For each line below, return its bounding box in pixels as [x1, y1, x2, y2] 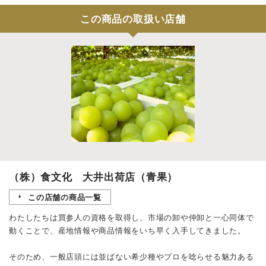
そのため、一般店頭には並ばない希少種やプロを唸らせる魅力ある [9, 250, 254, 262]
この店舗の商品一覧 [28, 191, 102, 202]
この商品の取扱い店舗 [80, 11, 186, 26]
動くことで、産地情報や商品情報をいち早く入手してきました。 [9, 224, 246, 236]
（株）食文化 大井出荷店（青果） [9, 169, 178, 183]
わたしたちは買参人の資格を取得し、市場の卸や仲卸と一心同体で [9, 211, 254, 223]
